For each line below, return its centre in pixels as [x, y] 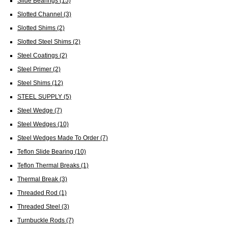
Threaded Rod [38, 192]
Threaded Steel [39, 206]
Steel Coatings [38, 55]
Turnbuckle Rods [42, 220]
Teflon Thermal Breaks [49, 165]
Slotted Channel [40, 14]
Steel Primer [35, 69]
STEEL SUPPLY [40, 96]
